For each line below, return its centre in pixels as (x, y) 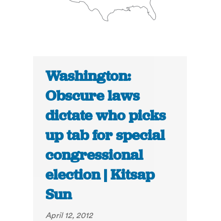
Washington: (88, 76)
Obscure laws (93, 96)
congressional (94, 155)
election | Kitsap (100, 175)
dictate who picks (106, 116)
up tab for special (105, 135)
